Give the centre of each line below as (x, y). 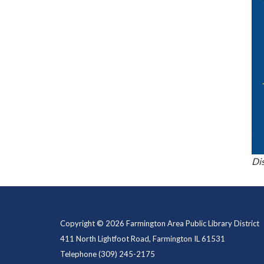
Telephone (78, 254)
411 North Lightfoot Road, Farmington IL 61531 (143, 239)
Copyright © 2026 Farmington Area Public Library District (160, 224)
